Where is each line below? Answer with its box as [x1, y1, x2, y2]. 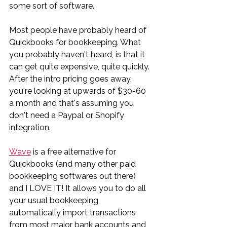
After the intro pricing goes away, [9, 73, 134, 84]
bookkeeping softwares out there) [9, 171, 138, 181]
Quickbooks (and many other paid [9, 159, 138, 169]
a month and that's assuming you [9, 98, 136, 108]
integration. [9, 122, 51, 132]
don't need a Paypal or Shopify [9, 110, 126, 120]
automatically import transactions [9, 207, 138, 217]
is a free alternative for [31, 146, 118, 157]
